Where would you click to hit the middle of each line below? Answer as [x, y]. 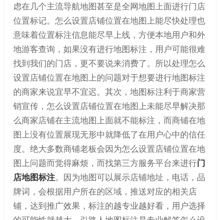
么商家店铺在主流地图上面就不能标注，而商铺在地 [109, 120]
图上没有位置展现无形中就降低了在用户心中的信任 [109, 134]
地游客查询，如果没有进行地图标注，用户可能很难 [109, 49]
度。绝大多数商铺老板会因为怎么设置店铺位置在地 [109, 149]
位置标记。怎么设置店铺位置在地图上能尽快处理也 [109, 20]
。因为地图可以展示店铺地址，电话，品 [130, 177]
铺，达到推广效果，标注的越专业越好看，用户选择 [109, 206]
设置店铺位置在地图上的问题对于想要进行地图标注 [109, 77]
